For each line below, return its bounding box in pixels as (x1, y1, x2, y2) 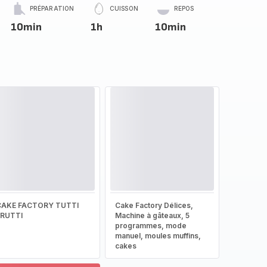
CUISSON (110, 5, 138, 12)
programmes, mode (114, 221, 187, 230)
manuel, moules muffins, (114, 231, 201, 240)
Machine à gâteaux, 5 (114, 211, 190, 220)
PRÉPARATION (29, 5, 74, 12)
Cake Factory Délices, (114, 201, 193, 210)
